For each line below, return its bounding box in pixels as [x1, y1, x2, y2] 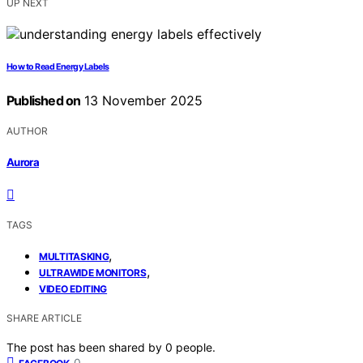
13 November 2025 [80, 92, 203, 109]
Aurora [6, 155, 40, 169]
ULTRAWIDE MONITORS [39, 266, 147, 279]
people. [176, 340, 216, 354]
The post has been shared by [6, 340, 165, 354]
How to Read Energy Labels [6, 62, 109, 73]
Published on [6, 92, 81, 109]
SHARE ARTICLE [6, 311, 82, 324]
